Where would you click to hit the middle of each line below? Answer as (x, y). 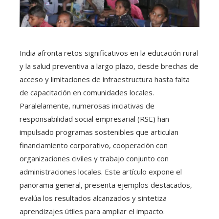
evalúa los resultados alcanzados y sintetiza (93, 198)
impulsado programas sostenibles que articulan (99, 132)
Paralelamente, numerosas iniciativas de (87, 106)
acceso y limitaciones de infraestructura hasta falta (105, 79)
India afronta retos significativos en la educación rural (109, 53)
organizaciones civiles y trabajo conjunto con (94, 158)
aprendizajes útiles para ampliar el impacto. (92, 211)
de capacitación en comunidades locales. (87, 92)
